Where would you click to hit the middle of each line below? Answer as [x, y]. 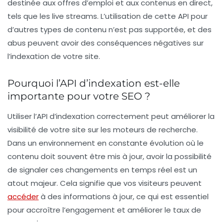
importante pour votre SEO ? [79, 96]
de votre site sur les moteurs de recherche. [117, 129]
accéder [23, 196]
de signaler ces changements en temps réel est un [102, 169]
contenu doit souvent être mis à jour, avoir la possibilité [110, 156]
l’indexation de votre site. [54, 56]
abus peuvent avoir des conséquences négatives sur [106, 43]
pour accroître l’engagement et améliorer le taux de [104, 210]
